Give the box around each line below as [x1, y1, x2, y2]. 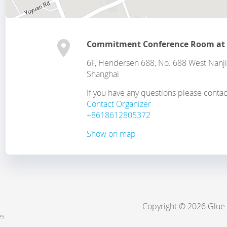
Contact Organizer [87, 98, 152, 109]
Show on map [87, 128, 136, 139]
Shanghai [87, 68, 120, 80]
